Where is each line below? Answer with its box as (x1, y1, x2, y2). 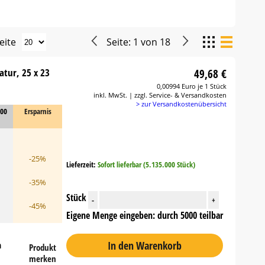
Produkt (29, 241, 57, 253)
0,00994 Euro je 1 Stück (157, 82, 227, 91)
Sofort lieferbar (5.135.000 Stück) (97, 159, 195, 170)
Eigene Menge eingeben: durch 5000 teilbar (66, 208, 223, 222)
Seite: (106, 35, 134, 49)
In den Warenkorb (107, 238, 182, 253)
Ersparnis (24, 106, 51, 117)
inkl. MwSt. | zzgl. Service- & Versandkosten (93, 91, 227, 99)
